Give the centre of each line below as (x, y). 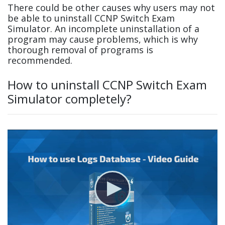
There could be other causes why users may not (111, 8)
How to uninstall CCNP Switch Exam (107, 85)
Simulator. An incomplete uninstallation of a (103, 29)
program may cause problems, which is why (103, 39)
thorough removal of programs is (80, 50)
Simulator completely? (70, 99)
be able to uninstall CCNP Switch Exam (91, 18)
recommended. (40, 61)
